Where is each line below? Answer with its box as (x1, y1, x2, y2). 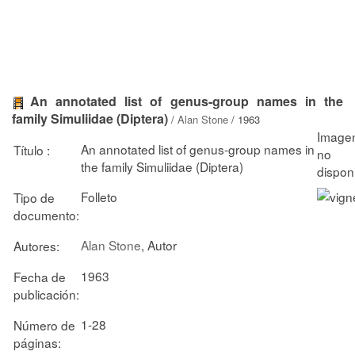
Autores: (13, 236, 59, 254)
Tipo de (13, 188, 55, 206)
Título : (13, 140, 50, 158)
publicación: (13, 284, 79, 303)
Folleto (81, 187, 117, 205)
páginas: (13, 333, 61, 351)
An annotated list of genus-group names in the (30, 92, 343, 110)
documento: (13, 205, 79, 223)
